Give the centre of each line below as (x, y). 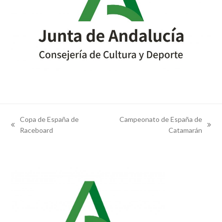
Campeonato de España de (161, 119)
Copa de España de (50, 119)
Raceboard (37, 130)
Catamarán (185, 130)
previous (24, 129)
